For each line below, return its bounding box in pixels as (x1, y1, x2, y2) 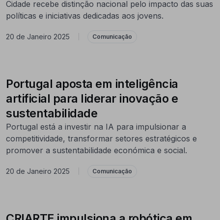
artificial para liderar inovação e (6, 91, 178, 106)
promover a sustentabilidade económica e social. (6, 145, 187, 155)
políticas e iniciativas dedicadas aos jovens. (6, 10, 164, 21)
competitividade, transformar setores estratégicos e (6, 133, 197, 143)
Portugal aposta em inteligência (6, 76, 178, 91)
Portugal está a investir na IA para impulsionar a (6, 121, 186, 132)
